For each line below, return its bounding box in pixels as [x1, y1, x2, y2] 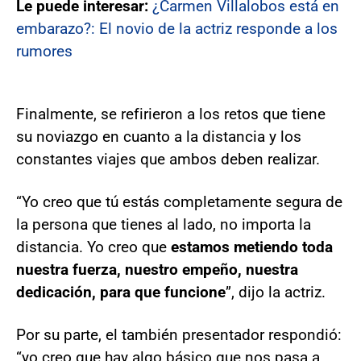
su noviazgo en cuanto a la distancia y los [16, 127, 301, 146]
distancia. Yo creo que [16, 237, 171, 256]
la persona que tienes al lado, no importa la [16, 214, 311, 234]
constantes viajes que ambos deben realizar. [16, 149, 320, 168]
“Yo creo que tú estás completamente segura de [16, 192, 342, 211]
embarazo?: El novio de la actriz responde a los [16, 19, 338, 38]
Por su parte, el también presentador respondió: [16, 325, 342, 344]
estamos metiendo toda [171, 237, 333, 256]
